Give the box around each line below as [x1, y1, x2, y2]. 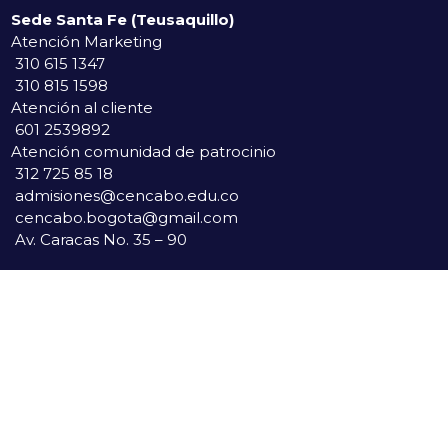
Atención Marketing [11, 31, 163, 51]
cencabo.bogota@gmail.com [15, 207, 239, 227]
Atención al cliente [11, 97, 154, 117]
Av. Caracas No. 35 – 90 [11, 229, 188, 249]
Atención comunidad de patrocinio [11, 141, 277, 161]
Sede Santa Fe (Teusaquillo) [11, 9, 235, 29]
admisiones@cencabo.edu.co [15, 185, 240, 205]
